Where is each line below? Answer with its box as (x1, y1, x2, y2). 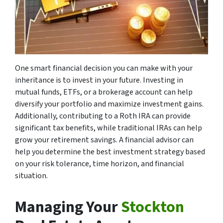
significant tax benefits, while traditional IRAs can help (15, 122, 202, 133)
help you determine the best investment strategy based (15, 146, 205, 157)
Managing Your (15, 195, 121, 219)
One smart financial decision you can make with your (15, 62, 193, 74)
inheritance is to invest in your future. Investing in (15, 74, 183, 86)
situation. (15, 170, 48, 181)
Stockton (121, 195, 184, 219)
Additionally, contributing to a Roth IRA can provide (15, 110, 191, 121)
